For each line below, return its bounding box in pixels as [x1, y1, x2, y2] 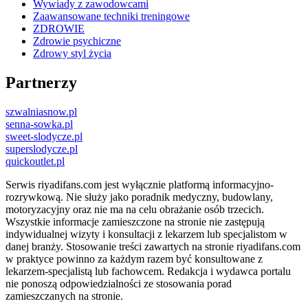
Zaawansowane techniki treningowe [33, 10, 190, 23]
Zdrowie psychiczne [33, 35, 121, 47]
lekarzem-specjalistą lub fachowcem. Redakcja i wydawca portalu [5, 265, 291, 278]
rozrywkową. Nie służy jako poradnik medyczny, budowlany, [5, 191, 273, 203]
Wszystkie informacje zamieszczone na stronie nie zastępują [5, 216, 265, 228]
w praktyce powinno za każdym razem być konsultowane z [5, 253, 263, 265]
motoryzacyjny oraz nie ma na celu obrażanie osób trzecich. [5, 203, 264, 216]
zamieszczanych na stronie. [5, 290, 123, 302]
